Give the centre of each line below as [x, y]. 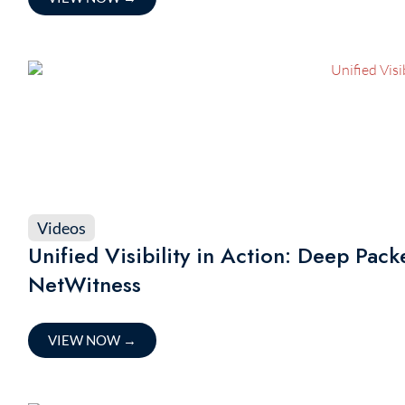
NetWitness [84, 284]
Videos [61, 228]
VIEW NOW [85, 340]
